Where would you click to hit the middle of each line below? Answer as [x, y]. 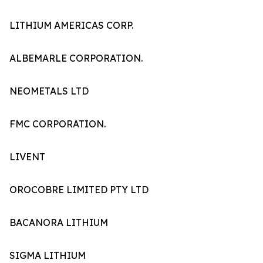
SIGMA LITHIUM [48, 256]
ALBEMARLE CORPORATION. [76, 58]
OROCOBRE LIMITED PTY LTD [79, 190]
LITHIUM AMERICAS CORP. [71, 26]
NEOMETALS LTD [49, 91]
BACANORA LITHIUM [59, 223]
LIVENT [27, 157]
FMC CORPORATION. [58, 124]
